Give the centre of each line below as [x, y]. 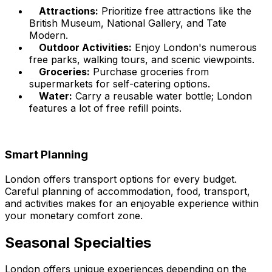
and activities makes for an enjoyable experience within [132, 203]
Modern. [49, 36]
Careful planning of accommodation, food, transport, [127, 191]
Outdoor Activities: [85, 48]
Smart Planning [46, 154]
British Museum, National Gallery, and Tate [128, 23]
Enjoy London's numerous [194, 48]
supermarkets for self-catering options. [120, 84]
